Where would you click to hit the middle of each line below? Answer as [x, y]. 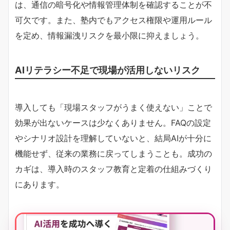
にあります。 [40, 184]
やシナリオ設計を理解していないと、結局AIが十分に [113, 138]
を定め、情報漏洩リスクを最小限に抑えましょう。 [109, 35]
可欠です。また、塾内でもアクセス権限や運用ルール [113, 20]
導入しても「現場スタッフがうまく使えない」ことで [113, 107]
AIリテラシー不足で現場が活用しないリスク [108, 70]
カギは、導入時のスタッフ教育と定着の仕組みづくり [113, 169]
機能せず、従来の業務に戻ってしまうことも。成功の [113, 153]
